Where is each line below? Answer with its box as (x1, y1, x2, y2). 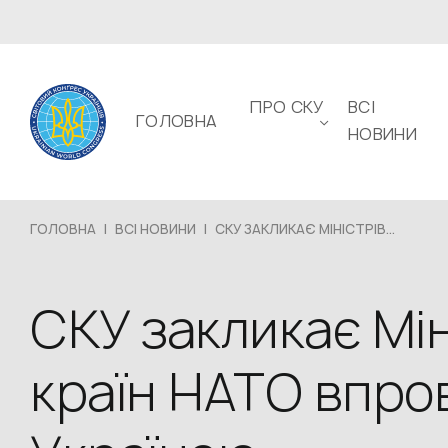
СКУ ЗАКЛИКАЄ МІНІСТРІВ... (215, 220, 395, 238)
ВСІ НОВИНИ (115, 220, 196, 238)
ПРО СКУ (250, 96, 324, 118)
